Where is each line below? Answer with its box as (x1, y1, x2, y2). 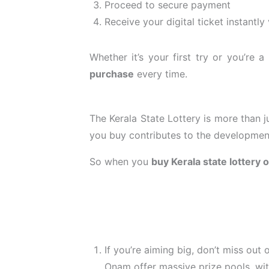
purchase (89, 67, 134, 80)
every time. (134, 67, 187, 80)
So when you (89, 155, 151, 168)
